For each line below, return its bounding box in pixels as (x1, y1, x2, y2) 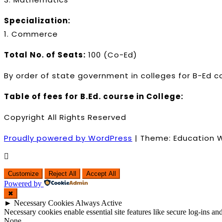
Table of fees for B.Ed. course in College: (4, 91, 183, 102)
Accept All (86, 169, 116, 177)
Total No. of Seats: (4, 49, 86, 60)
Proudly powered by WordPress (4, 132, 132, 143)
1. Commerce (4, 28, 58, 39)
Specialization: (4, 15, 70, 26)
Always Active (75, 198, 122, 207)
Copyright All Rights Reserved (4, 111, 126, 122)
